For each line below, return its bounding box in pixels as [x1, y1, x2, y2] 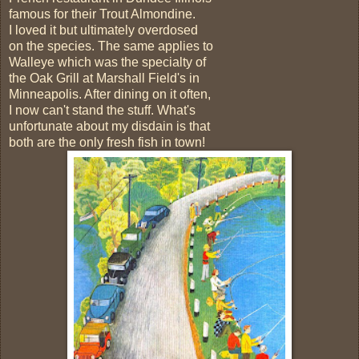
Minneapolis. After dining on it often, [9, 87, 211, 101]
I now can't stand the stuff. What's [9, 103, 196, 117]
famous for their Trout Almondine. [9, 6, 196, 21]
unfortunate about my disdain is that [9, 119, 210, 133]
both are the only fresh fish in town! [9, 135, 205, 149]
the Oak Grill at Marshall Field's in [9, 71, 200, 85]
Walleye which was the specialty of [9, 54, 206, 69]
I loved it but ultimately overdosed [9, 22, 198, 37]
